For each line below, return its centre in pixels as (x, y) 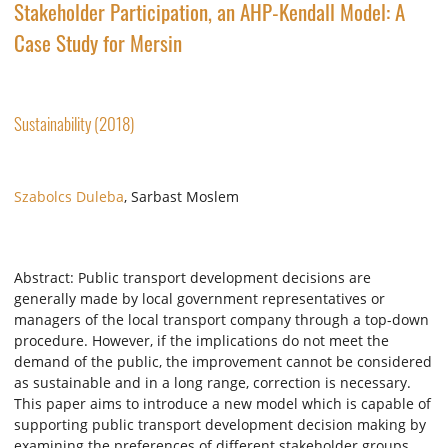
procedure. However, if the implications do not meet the (201, 341)
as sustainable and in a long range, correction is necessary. (212, 383)
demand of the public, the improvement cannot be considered (223, 362)
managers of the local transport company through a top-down (221, 320)
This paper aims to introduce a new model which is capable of (222, 404)
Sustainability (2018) (74, 123)
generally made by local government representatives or (199, 299)
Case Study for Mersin (98, 43)
